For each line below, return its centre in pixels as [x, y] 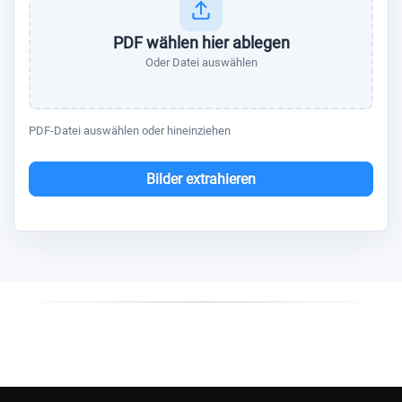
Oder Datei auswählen [201, 62]
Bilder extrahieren [201, 179]
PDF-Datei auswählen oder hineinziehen [130, 131]
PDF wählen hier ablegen [201, 43]
